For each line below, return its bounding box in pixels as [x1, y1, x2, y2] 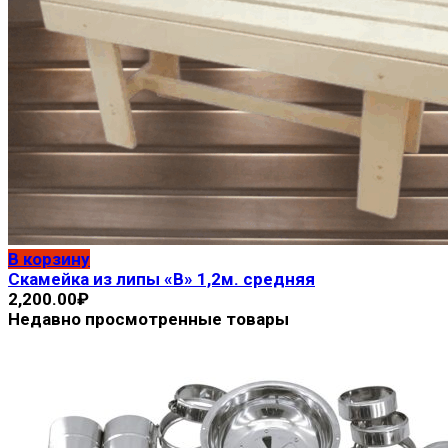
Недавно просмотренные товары [8, 308, 289, 329]
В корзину [8, 248, 90, 269]
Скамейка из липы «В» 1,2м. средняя [8, 268, 315, 289]
